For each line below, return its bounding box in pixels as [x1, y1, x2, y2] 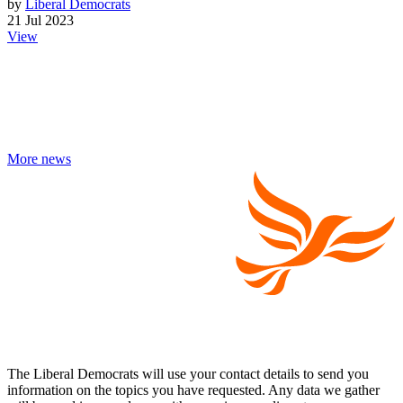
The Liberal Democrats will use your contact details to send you [7, 365, 369, 381]
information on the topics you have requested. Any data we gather [7, 381, 380, 398]
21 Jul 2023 [7, 13, 74, 29]
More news [7, 151, 71, 167]
